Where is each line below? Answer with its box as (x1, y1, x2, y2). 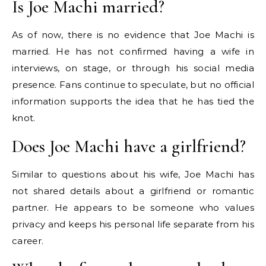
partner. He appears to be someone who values (12, 202, 254, 214)
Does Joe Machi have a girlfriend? (12, 135, 246, 158)
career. (12, 235, 44, 247)
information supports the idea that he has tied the (12, 96, 254, 107)
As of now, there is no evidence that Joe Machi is (12, 29, 254, 41)
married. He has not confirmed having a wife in (12, 46, 254, 58)
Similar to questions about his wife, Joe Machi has (12, 169, 254, 180)
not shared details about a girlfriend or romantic (12, 185, 254, 197)
